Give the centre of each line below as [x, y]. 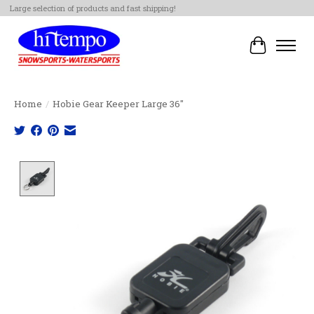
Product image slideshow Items [149, 168]
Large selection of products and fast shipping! [93, 8]
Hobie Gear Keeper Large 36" [118, 103]
